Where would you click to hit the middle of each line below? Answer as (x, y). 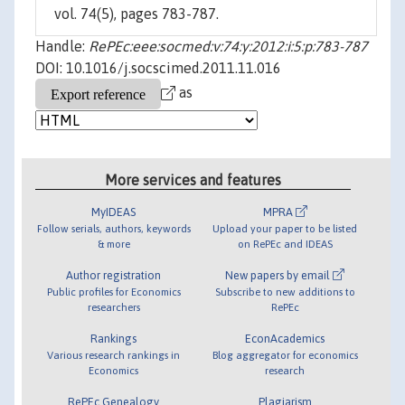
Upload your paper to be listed (285, 228)
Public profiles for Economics (113, 291)
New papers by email (279, 275)
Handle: (62, 47)
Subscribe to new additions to (285, 291)
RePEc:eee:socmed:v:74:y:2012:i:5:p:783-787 (228, 47)
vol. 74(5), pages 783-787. (137, 14)
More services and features (193, 179)
